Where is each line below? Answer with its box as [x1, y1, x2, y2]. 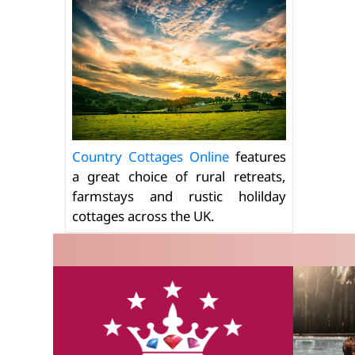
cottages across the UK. [72, 207, 216, 226]
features [228, 147, 286, 166]
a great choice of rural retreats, [72, 167, 286, 186]
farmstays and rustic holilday [72, 187, 286, 206]
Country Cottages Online [72, 147, 229, 166]
